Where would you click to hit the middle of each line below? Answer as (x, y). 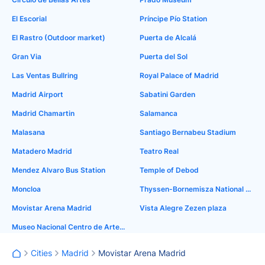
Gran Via (27, 56)
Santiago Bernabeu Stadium (188, 132)
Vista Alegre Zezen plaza (183, 208)
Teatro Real (159, 151)
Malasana (28, 132)
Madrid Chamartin (43, 113)
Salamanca (159, 113)
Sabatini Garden (167, 94)
